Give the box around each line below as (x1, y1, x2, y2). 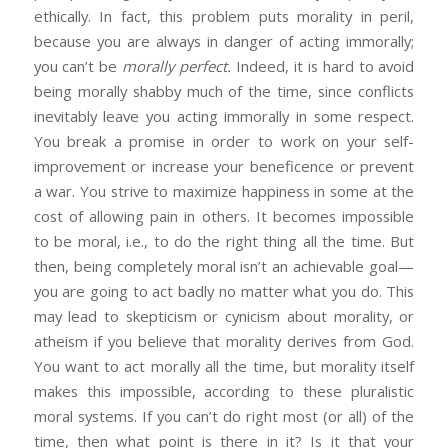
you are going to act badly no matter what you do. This (33, 280, 415, 301)
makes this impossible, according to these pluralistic (33, 380, 415, 401)
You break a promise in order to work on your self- (33, 130, 415, 151)
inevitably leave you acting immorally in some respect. (33, 105, 415, 126)
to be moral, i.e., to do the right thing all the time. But (33, 230, 415, 251)
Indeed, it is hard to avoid (236, 55, 415, 76)
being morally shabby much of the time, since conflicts (33, 80, 415, 101)
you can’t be (33, 55, 123, 76)
